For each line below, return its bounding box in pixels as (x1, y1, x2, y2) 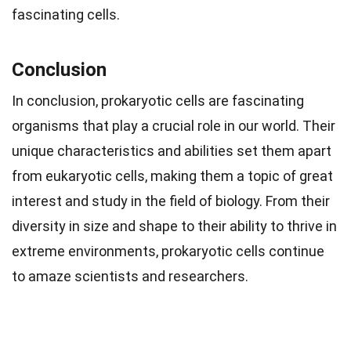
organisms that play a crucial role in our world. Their (12, 117, 335, 134)
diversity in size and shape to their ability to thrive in (12, 217, 337, 234)
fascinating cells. (12, 5, 120, 23)
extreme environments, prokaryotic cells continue (12, 242, 324, 259)
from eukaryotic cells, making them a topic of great (12, 167, 333, 184)
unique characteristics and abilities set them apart (12, 142, 331, 159)
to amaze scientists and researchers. (12, 267, 248, 284)
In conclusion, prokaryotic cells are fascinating (12, 92, 304, 109)
